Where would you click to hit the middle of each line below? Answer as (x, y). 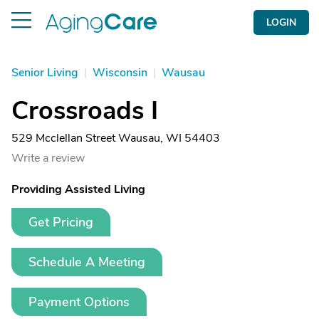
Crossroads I (85, 111)
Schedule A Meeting (87, 262)
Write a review (48, 158)
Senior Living (45, 73)
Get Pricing (61, 222)
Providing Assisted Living (78, 189)
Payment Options (79, 302)
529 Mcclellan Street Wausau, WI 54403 (116, 138)
